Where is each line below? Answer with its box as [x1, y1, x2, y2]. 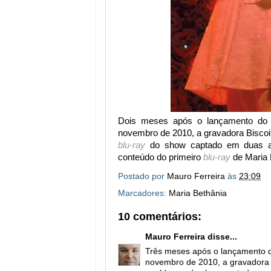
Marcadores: [118, 189, 169, 198]
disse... [205, 232, 237, 241]
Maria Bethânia [169, 189, 227, 198]
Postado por [118, 172, 167, 181]
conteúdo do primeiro [118, 152, 201, 162]
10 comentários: [118, 211, 201, 223]
